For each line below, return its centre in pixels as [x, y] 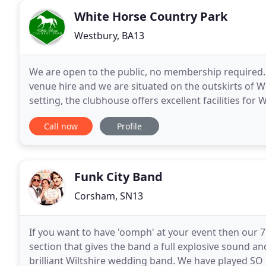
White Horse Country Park [151, 16]
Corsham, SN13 [109, 196]
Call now [61, 126]
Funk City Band [118, 177]
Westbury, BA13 [109, 36]
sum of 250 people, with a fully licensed [117, 115]
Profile [129, 126]
